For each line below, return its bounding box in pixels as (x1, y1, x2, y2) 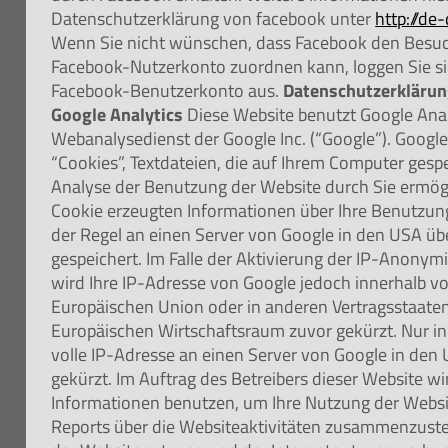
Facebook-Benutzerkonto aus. (51, 76, 284, 104)
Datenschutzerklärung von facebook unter (51, 4, 376, 32)
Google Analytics (51, 100, 184, 128)
